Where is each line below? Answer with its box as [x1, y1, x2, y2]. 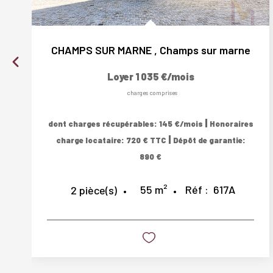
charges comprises [127, 89, 177, 96]
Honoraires [209, 119, 253, 129]
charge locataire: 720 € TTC [55, 135, 168, 145]
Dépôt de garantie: [172, 135, 246, 145]
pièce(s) [79, 183, 117, 197]
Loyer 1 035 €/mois [107, 71, 194, 82]
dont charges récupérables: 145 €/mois [48, 119, 205, 129]
